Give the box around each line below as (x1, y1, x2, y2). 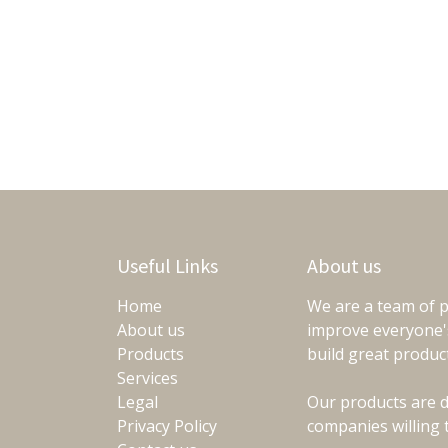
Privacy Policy (117, 415, 217, 438)
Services (117, 367, 178, 390)
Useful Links (117, 253, 218, 279)
